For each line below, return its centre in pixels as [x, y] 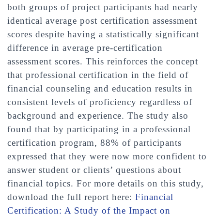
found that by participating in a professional [99, 129]
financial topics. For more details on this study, [106, 183]
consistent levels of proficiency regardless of [100, 102]
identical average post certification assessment [102, 21]
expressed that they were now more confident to [107, 156]
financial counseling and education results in [100, 88]
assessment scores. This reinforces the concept [103, 61]
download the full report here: [71, 197]
